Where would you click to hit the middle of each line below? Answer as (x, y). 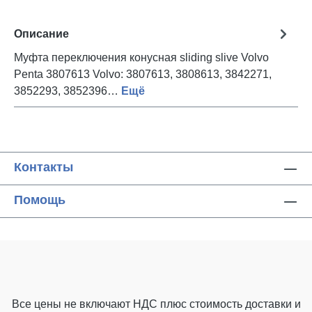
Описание (41, 33)
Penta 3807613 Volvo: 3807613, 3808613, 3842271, (143, 74)
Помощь (40, 200)
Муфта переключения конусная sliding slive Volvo (141, 57)
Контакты (44, 167)
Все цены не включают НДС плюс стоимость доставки (153, 304)
